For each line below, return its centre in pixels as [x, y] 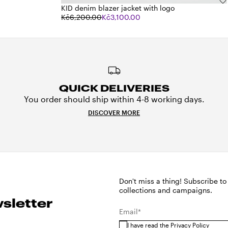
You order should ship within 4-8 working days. [114, 99]
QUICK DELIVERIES [114, 89]
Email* [130, 212]
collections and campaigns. [165, 190]
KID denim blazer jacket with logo [118, 8]
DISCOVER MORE [114, 113]
